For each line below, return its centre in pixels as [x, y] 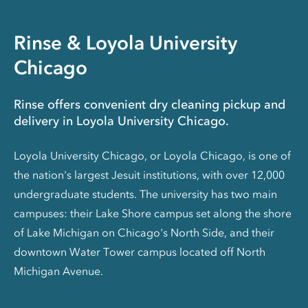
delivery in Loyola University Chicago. [121, 121]
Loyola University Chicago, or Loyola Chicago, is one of [152, 155]
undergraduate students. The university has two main [145, 194]
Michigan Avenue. [58, 271]
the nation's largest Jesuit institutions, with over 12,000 [149, 175]
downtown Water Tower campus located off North [140, 252]
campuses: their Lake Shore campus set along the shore [153, 213]
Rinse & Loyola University [125, 43]
